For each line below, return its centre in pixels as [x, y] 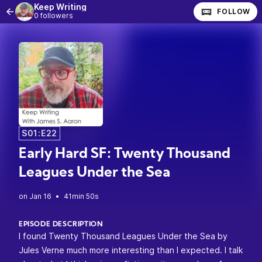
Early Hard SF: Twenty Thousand [125, 154]
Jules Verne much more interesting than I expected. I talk [131, 250]
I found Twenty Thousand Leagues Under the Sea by [123, 236]
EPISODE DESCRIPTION [61, 225]
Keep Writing [60, 7]
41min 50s [81, 196]
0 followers [54, 15]
